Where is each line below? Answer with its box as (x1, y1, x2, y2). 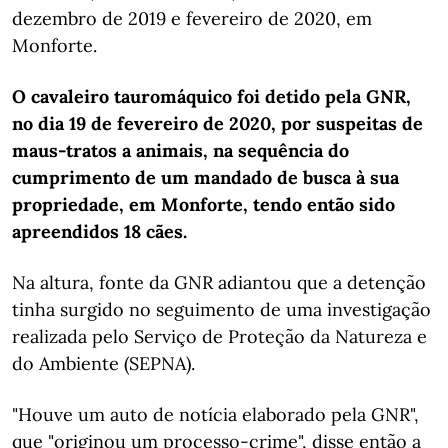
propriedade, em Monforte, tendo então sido (12, 193, 395, 216)
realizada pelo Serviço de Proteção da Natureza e (12, 325, 427, 348)
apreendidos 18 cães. (12, 220, 187, 243)
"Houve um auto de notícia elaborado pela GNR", (12, 403, 419, 426)
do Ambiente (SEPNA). (12, 352, 195, 375)
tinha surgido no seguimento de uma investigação (12, 298, 431, 321)
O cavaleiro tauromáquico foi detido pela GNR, (12, 85, 411, 108)
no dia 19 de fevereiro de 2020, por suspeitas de (12, 112, 423, 135)
